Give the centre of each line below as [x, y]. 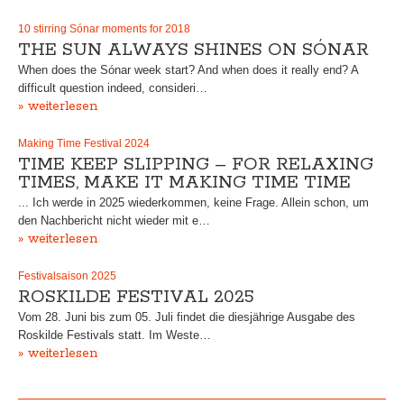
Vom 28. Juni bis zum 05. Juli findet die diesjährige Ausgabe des [187, 317]
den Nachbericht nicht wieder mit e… [114, 220]
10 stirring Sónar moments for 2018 [104, 29]
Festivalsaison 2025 [67, 276]
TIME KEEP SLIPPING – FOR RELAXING [196, 165]
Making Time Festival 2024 [84, 143]
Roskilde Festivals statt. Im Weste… [115, 335]
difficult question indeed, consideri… [113, 88]
